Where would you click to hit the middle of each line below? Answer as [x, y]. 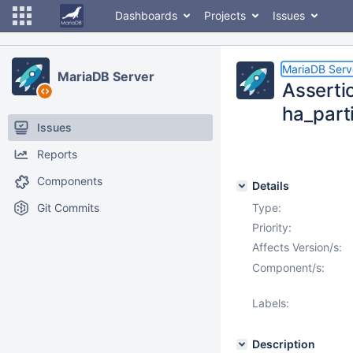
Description [284, 344]
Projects [225, 15]
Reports [57, 154]
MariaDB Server [106, 76]
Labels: [271, 303]
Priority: [272, 227]
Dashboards [146, 15]
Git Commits [68, 208]
